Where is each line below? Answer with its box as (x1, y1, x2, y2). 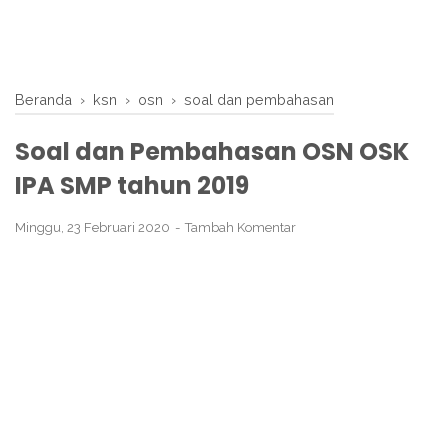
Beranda (15, 91, 72, 108)
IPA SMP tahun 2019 (15, 169, 249, 202)
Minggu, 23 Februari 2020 (15, 220, 173, 235)
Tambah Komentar (185, 220, 296, 235)
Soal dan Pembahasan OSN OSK (15, 135, 409, 168)
